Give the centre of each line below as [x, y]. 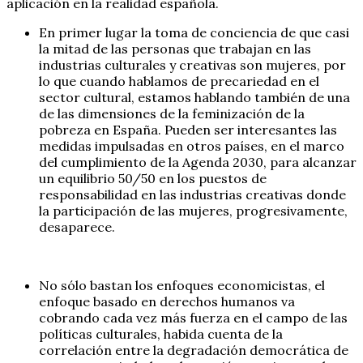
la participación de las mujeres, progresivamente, [193, 210]
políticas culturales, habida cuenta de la [161, 333]
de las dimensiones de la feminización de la [172, 113]
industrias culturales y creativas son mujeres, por [192, 64]
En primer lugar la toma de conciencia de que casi [194, 32]
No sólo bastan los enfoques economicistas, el [182, 285]
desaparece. [77, 226]
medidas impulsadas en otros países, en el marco [192, 145]
